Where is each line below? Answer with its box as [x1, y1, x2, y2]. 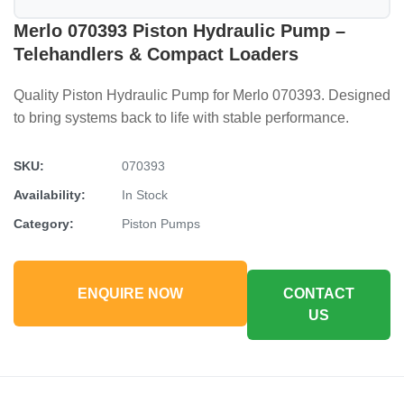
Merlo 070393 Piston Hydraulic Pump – [14, 21, 345, 41]
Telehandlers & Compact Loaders [14, 44, 298, 64]
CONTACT [283, 286, 354, 301]
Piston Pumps [122, 216, 200, 231]
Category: [14, 216, 74, 231]
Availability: [14, 188, 86, 202]
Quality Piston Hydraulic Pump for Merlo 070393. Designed [14, 87, 390, 103]
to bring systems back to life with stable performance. [14, 110, 349, 125]
